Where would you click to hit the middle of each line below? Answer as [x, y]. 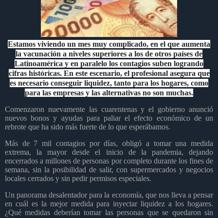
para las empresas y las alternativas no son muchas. [109, 92]
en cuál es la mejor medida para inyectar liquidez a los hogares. [109, 204]
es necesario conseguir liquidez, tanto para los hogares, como [109, 83]
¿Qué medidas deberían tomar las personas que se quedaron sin [109, 213]
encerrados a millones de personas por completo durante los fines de [109, 161]
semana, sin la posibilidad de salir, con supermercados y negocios [109, 170]
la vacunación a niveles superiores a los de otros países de [109, 54]
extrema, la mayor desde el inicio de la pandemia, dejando [109, 152]
